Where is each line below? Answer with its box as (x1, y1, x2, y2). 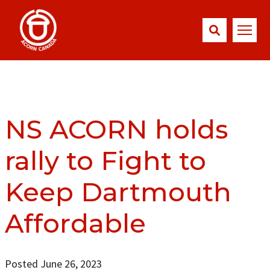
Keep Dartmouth (4, 175, 231, 208)
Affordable (4, 207, 146, 239)
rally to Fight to (4, 144, 206, 177)
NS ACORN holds (4, 113, 228, 145)
